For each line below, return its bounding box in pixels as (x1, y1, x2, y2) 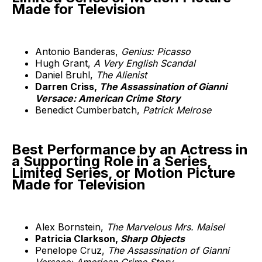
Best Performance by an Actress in (12, 141, 248, 158)
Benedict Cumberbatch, (35, 104, 143, 116)
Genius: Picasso (121, 46, 191, 58)
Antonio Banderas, (35, 46, 121, 58)
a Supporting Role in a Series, (12, 153, 211, 170)
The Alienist (96, 69, 147, 81)
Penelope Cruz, (35, 244, 108, 256)
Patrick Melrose (143, 104, 211, 116)
